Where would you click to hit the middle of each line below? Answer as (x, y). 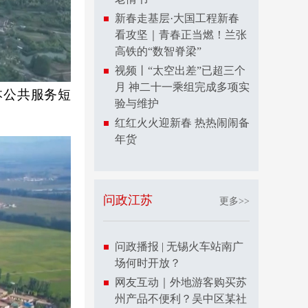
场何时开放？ (148, 263)
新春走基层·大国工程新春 (177, 18)
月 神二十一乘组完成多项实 (182, 87)
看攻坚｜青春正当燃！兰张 (181, 35)
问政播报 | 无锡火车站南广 (179, 246)
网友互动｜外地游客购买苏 (181, 282)
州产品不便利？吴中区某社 (181, 299)
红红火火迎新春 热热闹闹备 (182, 123)
